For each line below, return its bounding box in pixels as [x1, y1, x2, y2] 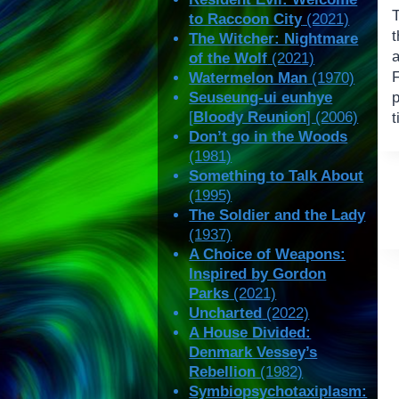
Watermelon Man [189, 69, 308, 87]
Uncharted [189, 305, 263, 322]
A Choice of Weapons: [189, 246, 346, 264]
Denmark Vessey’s [189, 344, 318, 362]
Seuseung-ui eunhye [189, 89, 333, 107]
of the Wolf [189, 50, 268, 68]
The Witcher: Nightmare [189, 30, 359, 48]
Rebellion [189, 363, 256, 381]
